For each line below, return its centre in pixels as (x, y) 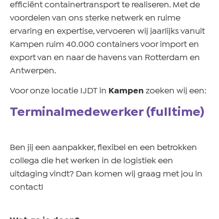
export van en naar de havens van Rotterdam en (105, 58)
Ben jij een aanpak (46, 148)
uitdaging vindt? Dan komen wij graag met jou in (106, 174)
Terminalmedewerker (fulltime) (107, 112)
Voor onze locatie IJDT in (59, 91)
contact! (27, 187)
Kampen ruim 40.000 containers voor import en (104, 45)
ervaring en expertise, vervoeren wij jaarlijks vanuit (107, 32)
